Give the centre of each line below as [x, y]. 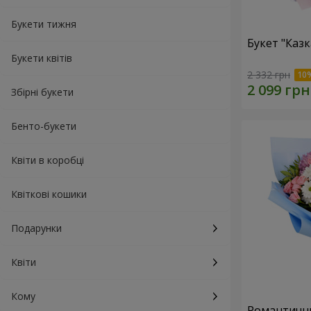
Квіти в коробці [48, 160]
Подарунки [36, 228]
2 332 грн [269, 75]
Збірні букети [42, 92]
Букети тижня [44, 24]
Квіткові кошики [49, 194]
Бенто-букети [44, 126]
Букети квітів [42, 58]
